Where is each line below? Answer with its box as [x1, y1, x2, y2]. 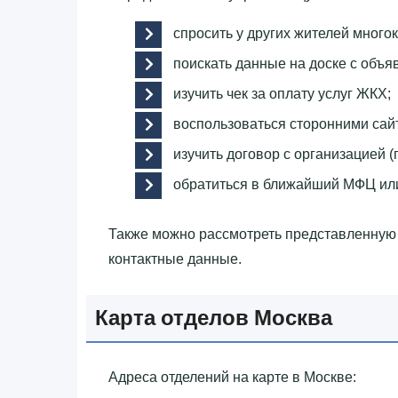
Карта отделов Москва [95, 302, 332, 332]
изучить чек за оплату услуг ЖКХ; [173, 85, 391, 101]
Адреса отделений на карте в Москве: [108, 369, 356, 385]
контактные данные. [108, 251, 242, 267]
